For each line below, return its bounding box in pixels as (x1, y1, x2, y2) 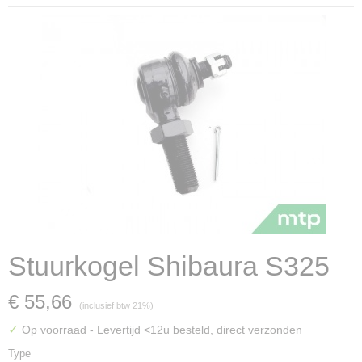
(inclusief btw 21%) (79, 301, 154, 310)
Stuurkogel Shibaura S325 (8, 250, 330, 281)
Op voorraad (19, 323, 90, 336)
